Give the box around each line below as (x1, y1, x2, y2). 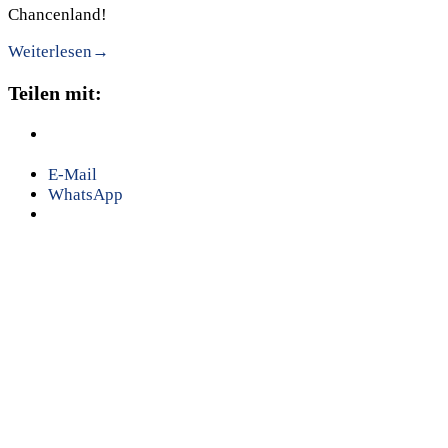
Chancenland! (8, 5, 107, 25)
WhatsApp (48, 185, 123, 205)
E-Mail (48, 165, 97, 185)
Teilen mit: (8, 82, 102, 105)
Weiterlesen (8, 42, 92, 62)
